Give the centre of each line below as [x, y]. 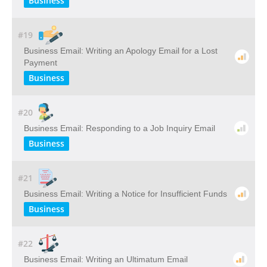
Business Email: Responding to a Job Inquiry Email [119, 128]
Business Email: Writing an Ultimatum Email [106, 259]
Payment [41, 63]
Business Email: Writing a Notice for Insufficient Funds [125, 194]
